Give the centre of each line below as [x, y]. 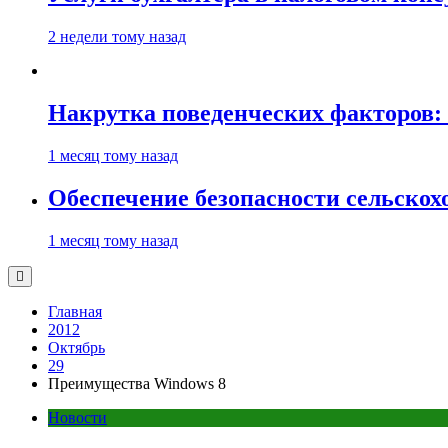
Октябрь [76, 347]
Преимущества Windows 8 [137, 383]
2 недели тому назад [117, 37]
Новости [77, 417]
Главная [75, 311]
